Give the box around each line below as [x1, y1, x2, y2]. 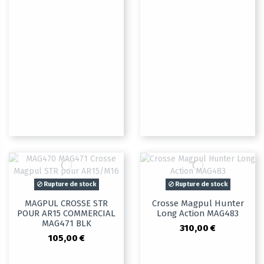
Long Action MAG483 [157, 208, 239, 219]
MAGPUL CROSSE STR [25, 198, 108, 209]
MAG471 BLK [41, 218, 91, 229]
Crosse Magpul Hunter [151, 198, 244, 209]
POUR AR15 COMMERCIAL [17, 208, 115, 219]
